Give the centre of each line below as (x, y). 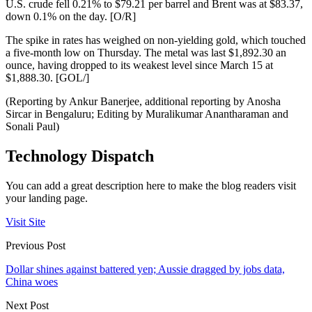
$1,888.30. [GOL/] (47, 78)
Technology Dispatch (80, 156)
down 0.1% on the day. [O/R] (71, 16)
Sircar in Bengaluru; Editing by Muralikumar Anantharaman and (147, 114)
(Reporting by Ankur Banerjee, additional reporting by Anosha (143, 101)
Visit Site (25, 221)
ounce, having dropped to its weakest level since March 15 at (139, 65)
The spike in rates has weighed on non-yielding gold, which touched (156, 40)
